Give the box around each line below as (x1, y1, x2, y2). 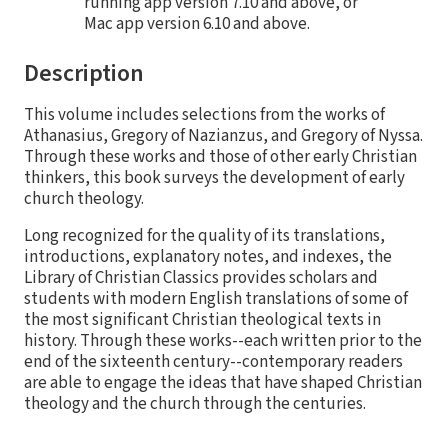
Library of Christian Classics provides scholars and (24, 266, 378, 291)
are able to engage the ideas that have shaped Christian (24, 371, 422, 396)
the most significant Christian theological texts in (24, 308, 381, 333)
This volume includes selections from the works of (24, 103, 385, 128)
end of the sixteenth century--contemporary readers (24, 350, 403, 375)
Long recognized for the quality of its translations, (24, 224, 385, 249)
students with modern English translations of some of (24, 287, 408, 312)
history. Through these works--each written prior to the (24, 329, 422, 354)
